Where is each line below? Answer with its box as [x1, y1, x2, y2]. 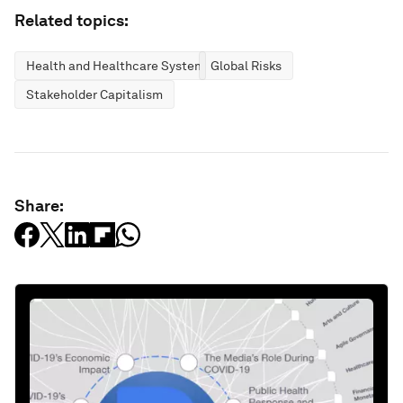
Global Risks [210, 58, 282, 73]
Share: [14, 195, 64, 215]
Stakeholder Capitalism [26, 86, 163, 102]
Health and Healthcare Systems [26, 58, 211, 73]
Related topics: [14, 10, 129, 30]
